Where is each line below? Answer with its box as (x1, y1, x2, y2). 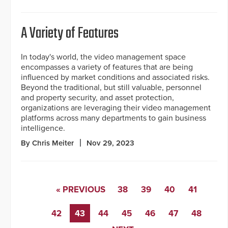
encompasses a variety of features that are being (21, 62, 193, 73)
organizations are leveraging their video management (21, 103, 211, 113)
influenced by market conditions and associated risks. (21, 72, 210, 83)
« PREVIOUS (55, 184, 105, 195)
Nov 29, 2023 (87, 138, 134, 148)
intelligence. (21, 123, 65, 134)
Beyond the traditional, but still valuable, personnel (21, 82, 202, 93)
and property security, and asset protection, (21, 93, 174, 103)
